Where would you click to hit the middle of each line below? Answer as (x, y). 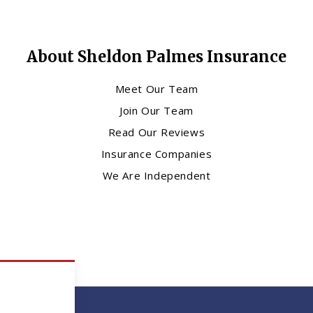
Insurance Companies (156, 154)
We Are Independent (156, 176)
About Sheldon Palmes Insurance (156, 57)
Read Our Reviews (156, 132)
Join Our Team (156, 111)
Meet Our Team (156, 89)
